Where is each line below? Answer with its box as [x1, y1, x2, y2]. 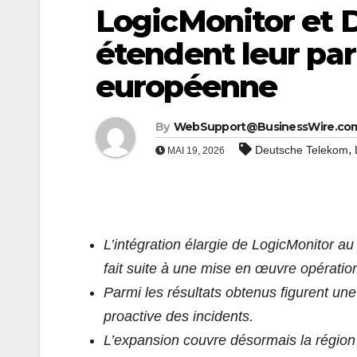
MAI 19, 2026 [165, 144, 225, 156]
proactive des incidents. [104, 308, 253, 324]
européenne [96, 67, 277, 105]
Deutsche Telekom [255, 143, 348, 156]
